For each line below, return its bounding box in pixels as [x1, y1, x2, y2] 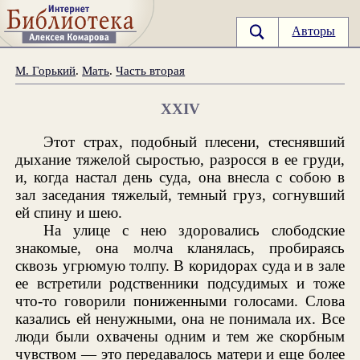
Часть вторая [116, 63, 186, 77]
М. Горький [15, 63, 76, 77]
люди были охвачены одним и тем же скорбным [15, 327, 345, 345]
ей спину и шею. [15, 203, 123, 221]
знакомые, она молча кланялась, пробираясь [15, 239, 345, 256]
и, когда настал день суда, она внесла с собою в [15, 168, 345, 186]
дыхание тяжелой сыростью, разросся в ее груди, [15, 150, 345, 168]
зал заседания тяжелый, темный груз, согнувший [15, 186, 345, 203]
